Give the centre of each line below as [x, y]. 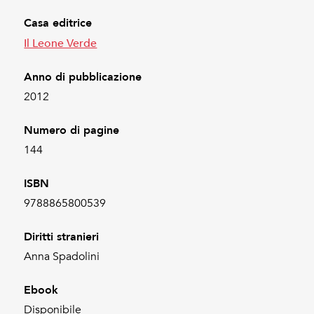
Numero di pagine [72, 130]
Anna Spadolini [62, 256]
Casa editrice [58, 22]
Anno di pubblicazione [83, 76]
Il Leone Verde [61, 42]
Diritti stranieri [62, 236]
